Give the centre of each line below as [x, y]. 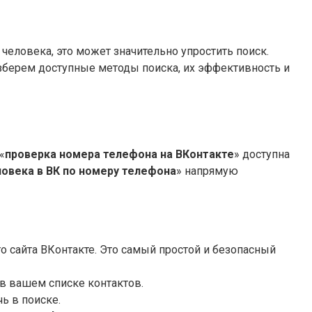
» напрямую [207, 171]
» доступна [262, 154]
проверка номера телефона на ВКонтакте [119, 154]
